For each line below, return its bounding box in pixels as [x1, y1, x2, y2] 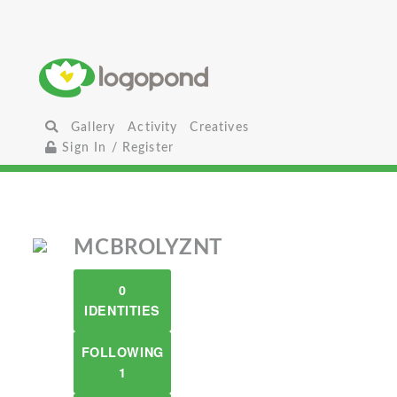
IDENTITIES [84, 301, 160, 319]
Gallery [71, 121, 116, 134]
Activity [128, 121, 178, 134]
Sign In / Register [58, 141, 175, 154]
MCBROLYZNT [74, 237, 223, 259]
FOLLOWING [81, 343, 164, 361]
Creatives [190, 121, 249, 134]
